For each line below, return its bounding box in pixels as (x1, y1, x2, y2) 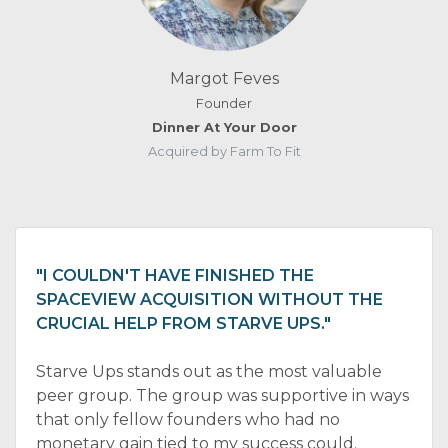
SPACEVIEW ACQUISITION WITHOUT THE (36, 290, 383, 309)
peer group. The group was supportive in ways (36, 386, 409, 405)
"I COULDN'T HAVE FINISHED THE (36, 266, 314, 285)
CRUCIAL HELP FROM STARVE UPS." (36, 314, 331, 333)
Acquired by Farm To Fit (147, 144, 301, 159)
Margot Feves (169, 69, 279, 88)
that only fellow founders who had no (36, 410, 340, 429)
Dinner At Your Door (151, 120, 297, 135)
